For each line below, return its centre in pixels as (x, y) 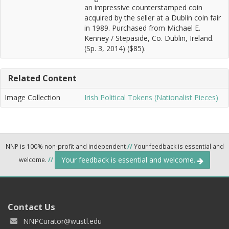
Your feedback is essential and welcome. (129, 160)
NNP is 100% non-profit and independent (66, 146)
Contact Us (31, 207)
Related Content (42, 78)
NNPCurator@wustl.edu (62, 221)
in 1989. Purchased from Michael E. (142, 28)
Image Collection (32, 98)
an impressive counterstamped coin (143, 8)
